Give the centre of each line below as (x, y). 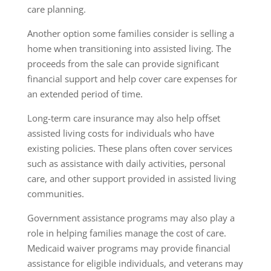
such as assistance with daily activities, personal (126, 163)
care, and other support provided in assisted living (131, 178)
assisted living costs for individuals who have (120, 133)
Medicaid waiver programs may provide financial (129, 248)
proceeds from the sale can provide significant (123, 63)
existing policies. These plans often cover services (129, 148)
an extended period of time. (85, 93)
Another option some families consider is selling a (130, 33)
